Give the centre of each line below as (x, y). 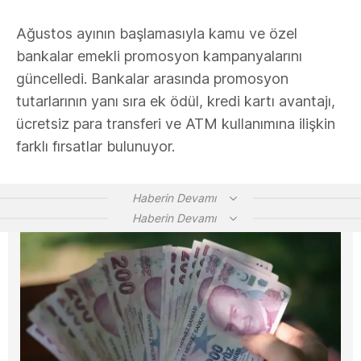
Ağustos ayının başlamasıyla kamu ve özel (157, 33)
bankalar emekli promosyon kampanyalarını (159, 56)
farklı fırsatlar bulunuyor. (95, 146)
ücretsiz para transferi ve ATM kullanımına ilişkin (176, 124)
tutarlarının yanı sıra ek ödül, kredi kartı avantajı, (176, 101)
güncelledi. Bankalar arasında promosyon (152, 79)
